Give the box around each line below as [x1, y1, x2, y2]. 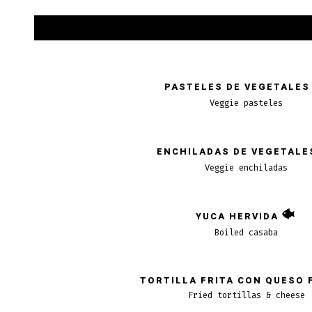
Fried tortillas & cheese [187, 289, 305, 301]
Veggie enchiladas [205, 162, 288, 173]
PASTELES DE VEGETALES [164, 81, 310, 94]
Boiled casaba [214, 226, 279, 238]
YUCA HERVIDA [195, 210, 279, 224]
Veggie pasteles [210, 97, 283, 109]
